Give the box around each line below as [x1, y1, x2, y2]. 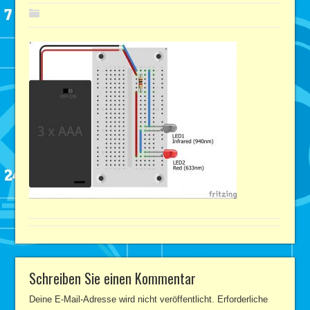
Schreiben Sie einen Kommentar [29, 267, 197, 289]
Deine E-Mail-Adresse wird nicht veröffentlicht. [29, 293, 215, 304]
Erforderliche [217, 293, 268, 304]
